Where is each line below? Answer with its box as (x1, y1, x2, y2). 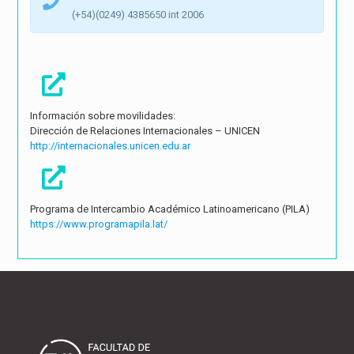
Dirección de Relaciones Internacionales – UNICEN (29, 125, 260, 137)
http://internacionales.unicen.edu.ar (29, 140, 190, 153)
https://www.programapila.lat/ (29, 218, 168, 231)
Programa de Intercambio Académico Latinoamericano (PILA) (29, 203, 310, 216)
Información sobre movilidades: (29, 110, 175, 122)
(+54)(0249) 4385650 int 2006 (71, 9, 204, 21)
